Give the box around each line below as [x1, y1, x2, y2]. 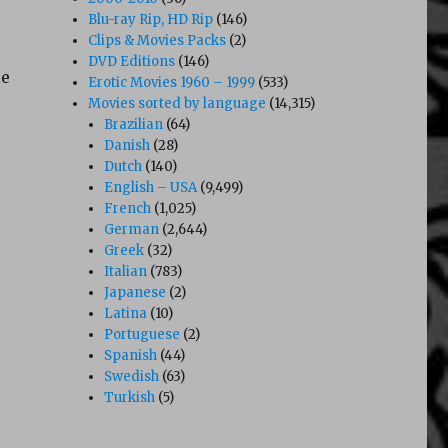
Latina [104, 304, 148, 322]
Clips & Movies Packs [88, 31, 227, 49]
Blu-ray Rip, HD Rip [88, 10, 214, 28]
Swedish [104, 367, 160, 385]
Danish [104, 136, 151, 154]
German [104, 220, 160, 238]
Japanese [104, 283, 167, 301]
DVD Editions [88, 52, 176, 70]
